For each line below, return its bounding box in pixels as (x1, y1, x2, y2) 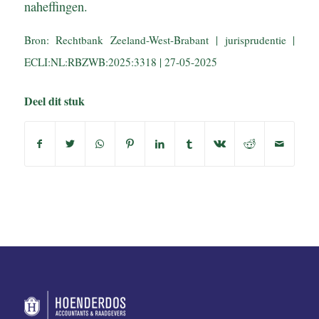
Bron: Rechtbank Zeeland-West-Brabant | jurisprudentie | (23, 32, 296, 47)
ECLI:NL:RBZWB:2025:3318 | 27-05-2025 (23, 54, 217, 69)
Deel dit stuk (23, 92, 85, 109)
